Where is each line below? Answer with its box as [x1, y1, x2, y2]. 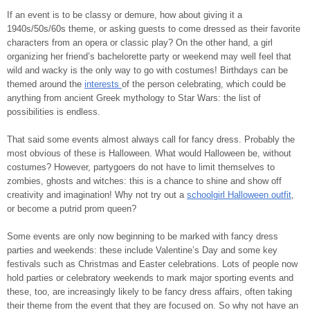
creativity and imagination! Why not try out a [7, 189, 187, 200]
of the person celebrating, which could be [122, 78, 286, 89]
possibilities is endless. [7, 106, 100, 117]
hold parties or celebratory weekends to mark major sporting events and [7, 272, 293, 283]
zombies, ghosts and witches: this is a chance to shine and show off [7, 175, 282, 186]
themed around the [7, 78, 84, 89]
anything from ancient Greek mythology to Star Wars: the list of [7, 92, 261, 103]
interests [84, 78, 122, 89]
